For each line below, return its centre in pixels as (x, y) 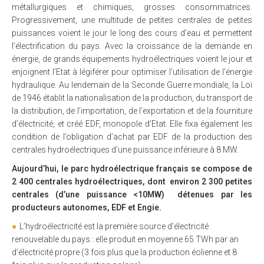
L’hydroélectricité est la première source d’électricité (114, 227)
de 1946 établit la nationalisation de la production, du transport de (132, 98)
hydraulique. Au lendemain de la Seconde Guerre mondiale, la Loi (132, 85)
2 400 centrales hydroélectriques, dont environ (107, 182)
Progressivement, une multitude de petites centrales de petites (132, 20)
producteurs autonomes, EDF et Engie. (87, 208)
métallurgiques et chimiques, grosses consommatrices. (132, 7)
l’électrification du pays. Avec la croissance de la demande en (132, 46)
